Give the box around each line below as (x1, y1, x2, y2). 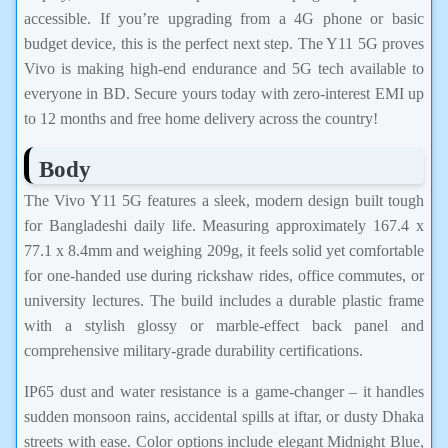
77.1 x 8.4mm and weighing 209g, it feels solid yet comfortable (24, 242, 424, 260)
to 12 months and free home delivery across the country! (24, 109, 378, 127)
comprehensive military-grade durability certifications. (24, 342, 363, 360)
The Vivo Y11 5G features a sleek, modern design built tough (24, 192, 424, 210)
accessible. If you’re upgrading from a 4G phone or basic (24, 9, 424, 27)
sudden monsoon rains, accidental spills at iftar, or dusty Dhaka (24, 408, 424, 426)
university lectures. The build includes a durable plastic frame (24, 292, 424, 310)
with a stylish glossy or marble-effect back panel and (24, 317, 424, 335)
